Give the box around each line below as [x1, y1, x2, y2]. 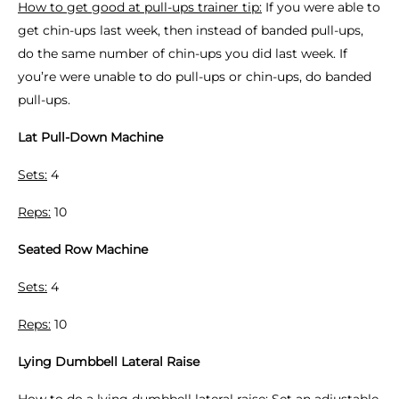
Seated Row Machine [18, 241, 148, 257]
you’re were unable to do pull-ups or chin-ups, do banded [18, 69, 371, 85]
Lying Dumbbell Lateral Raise [18, 354, 199, 370]
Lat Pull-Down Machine [18, 129, 163, 145]
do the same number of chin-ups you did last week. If [18, 45, 347, 61]
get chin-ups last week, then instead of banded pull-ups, [18, 22, 363, 38]
